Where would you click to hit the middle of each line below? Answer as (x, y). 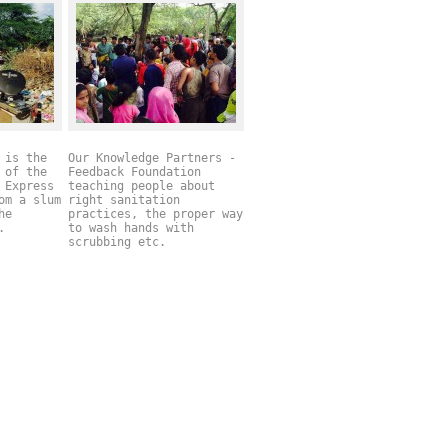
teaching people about (141, 186)
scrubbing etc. (120, 242)
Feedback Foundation (134, 172)
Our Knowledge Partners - (152, 158)
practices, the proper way (155, 214)
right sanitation (124, 200)
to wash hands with (131, 228)
